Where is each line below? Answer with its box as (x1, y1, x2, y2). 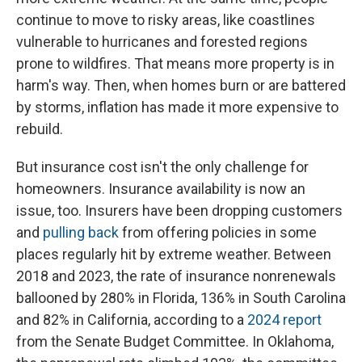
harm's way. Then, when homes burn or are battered (16, 77, 346, 95)
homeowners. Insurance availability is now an (16, 180, 305, 198)
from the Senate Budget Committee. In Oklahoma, (16, 333, 334, 351)
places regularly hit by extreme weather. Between (16, 246, 331, 263)
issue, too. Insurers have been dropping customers (16, 202, 343, 220)
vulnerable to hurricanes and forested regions (16, 33, 308, 51)
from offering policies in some (119, 224, 317, 242)
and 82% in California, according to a (16, 311, 247, 329)
